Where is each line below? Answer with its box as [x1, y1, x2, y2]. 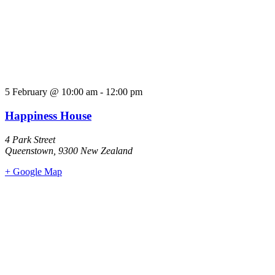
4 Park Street [5, 134, 55, 145]
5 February [5, 87, 47, 98]
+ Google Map [5, 166, 62, 177]
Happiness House [5, 109, 91, 123]
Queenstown [5, 145, 53, 156]
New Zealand [80, 145, 133, 156]
